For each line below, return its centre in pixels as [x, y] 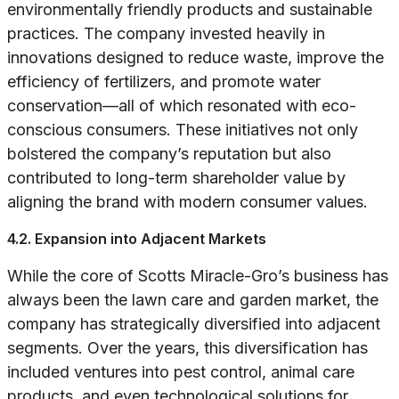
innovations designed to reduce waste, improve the [195, 58]
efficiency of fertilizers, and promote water [164, 82]
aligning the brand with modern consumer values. [187, 202]
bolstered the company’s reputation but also [169, 154]
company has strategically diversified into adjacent [194, 324]
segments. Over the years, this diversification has [187, 348]
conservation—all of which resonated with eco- [182, 106]
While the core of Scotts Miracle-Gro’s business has [198, 276]
